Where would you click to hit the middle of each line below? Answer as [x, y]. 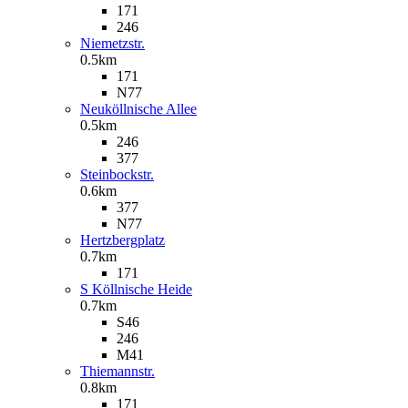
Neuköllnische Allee [138, 108]
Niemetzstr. [112, 43]
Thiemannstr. [117, 371]
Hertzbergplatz [122, 240]
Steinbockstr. [117, 174]
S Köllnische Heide [136, 289]
